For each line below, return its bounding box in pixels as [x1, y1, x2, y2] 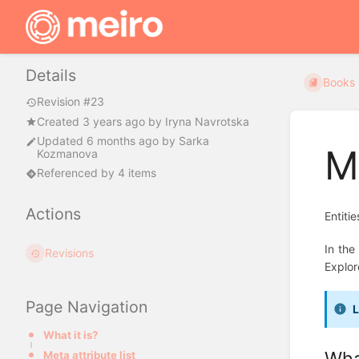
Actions [26, 204, 81, 224]
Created [37, 114, 83, 128]
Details [26, 66, 76, 86]
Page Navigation [26, 297, 147, 317]
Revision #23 [37, 95, 104, 109]
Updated [37, 134, 87, 148]
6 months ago [87, 134, 159, 148]
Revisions [45, 246, 95, 260]
